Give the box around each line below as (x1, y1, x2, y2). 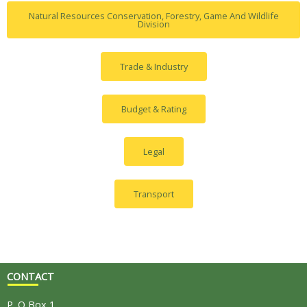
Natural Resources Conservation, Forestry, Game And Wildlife (28, 10, 279, 23)
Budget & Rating (121, 103, 186, 116)
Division (137, 18, 170, 31)
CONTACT (7, 269, 54, 284)
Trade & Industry (119, 60, 188, 73)
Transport (133, 188, 174, 201)
